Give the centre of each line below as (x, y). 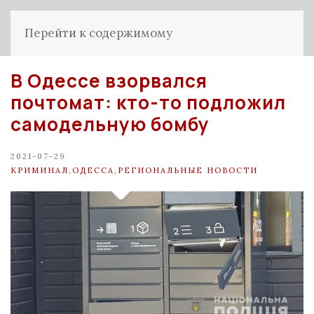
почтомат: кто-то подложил (148, 102)
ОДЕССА (93, 170)
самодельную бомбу (110, 124)
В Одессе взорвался (109, 81)
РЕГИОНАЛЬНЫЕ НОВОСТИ (188, 170)
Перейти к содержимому (98, 33)
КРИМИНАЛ (40, 170)
